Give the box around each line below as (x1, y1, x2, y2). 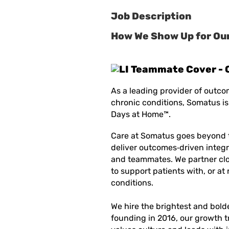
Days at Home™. (111, 109, 173, 120)
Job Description (111, 11, 192, 22)
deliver (111, 143, 139, 153)
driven (179, 143, 204, 153)
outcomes (139, 143, 177, 153)
